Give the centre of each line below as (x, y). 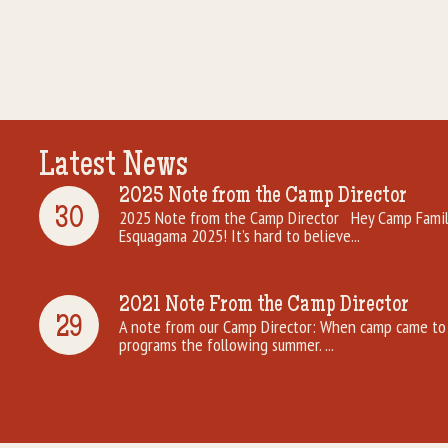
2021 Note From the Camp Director (264, 305)
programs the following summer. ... (226, 344)
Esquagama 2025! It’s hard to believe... (239, 235)
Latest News (113, 168)
